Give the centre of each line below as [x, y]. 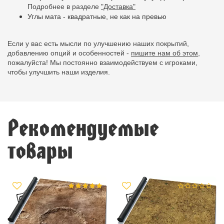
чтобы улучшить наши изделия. [59, 72]
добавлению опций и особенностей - [69, 53]
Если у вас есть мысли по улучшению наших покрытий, [98, 43]
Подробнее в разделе [64, 6]
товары [40, 150]
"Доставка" [118, 6]
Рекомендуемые [83, 127]
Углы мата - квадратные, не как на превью [97, 16]
